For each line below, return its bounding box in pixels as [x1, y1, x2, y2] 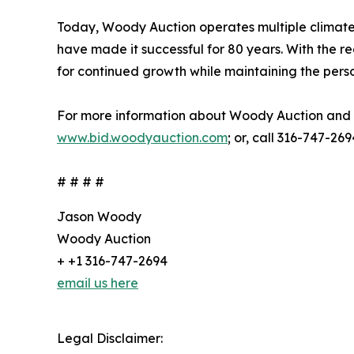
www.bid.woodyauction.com [57, 130, 228, 146]
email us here [57, 275, 138, 292]
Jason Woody [57, 209, 141, 225]
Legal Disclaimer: [57, 330, 163, 347]
